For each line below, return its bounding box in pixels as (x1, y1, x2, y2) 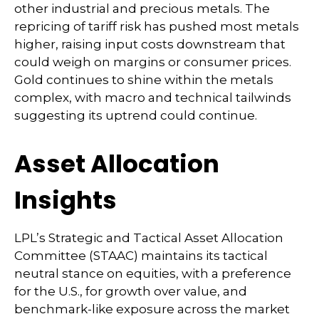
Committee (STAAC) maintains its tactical (14, 249, 268, 263)
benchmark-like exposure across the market (14, 302, 290, 317)
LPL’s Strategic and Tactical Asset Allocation (14, 231, 283, 246)
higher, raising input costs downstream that (14, 37, 286, 52)
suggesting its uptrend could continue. (14, 108, 257, 123)
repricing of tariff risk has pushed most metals (14, 19, 299, 34)
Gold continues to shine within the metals (14, 73, 273, 88)
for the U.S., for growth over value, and (14, 284, 247, 299)
